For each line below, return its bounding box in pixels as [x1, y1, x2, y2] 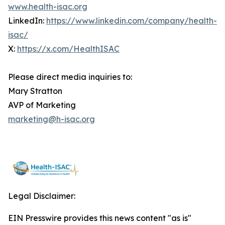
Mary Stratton [8, 86, 62, 96]
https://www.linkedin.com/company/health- [46, 16, 217, 26]
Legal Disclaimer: [8, 191, 75, 201]
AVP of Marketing [8, 100, 76, 110]
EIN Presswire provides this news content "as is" [8, 213, 191, 223]
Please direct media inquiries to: [8, 72, 132, 82]
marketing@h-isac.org [8, 114, 95, 124]
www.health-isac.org [8, 2, 87, 12]
